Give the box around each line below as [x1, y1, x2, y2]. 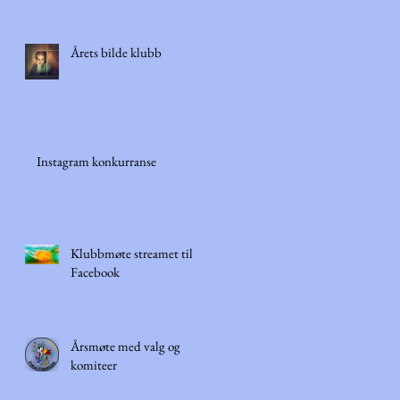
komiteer [71, 356, 117, 373]
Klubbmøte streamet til [71, 245, 193, 262]
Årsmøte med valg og [71, 337, 180, 354]
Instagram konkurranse [37, 153, 156, 170]
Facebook [71, 263, 120, 280]
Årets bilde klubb [71, 44, 162, 61]
